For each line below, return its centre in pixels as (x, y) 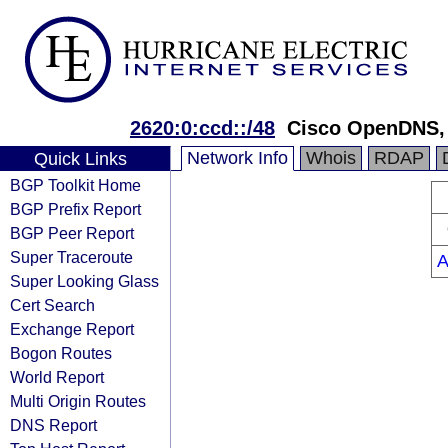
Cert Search (52, 305)
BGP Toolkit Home (75, 185)
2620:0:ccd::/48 (202, 128)
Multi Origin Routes (78, 401)
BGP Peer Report (72, 233)
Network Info (237, 158)
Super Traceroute (71, 257)
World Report (57, 377)
